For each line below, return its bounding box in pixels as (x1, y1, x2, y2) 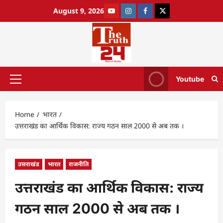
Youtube (176, 75, 204, 83)
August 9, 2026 (53, 6, 104, 15)
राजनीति (69, 160, 89, 168)
